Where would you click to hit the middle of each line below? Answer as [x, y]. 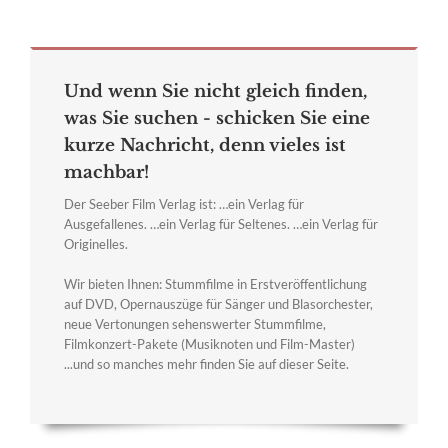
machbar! [106, 172]
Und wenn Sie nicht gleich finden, [215, 91]
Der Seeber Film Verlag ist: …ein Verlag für [184, 203]
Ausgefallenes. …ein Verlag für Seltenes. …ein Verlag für [221, 223]
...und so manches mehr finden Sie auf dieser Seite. [206, 363]
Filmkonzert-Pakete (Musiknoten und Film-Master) [209, 343]
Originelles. [96, 243]
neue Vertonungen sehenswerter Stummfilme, [195, 323]
